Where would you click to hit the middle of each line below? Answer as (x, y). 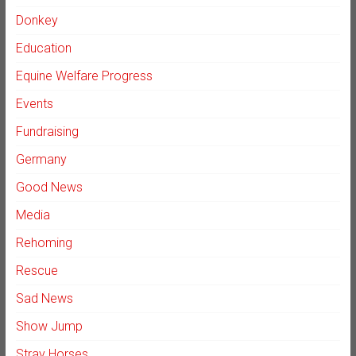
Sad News (44, 298)
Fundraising (47, 131)
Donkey (37, 20)
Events (34, 103)
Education (43, 48)
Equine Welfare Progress (84, 75)
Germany (41, 159)
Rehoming (44, 242)
